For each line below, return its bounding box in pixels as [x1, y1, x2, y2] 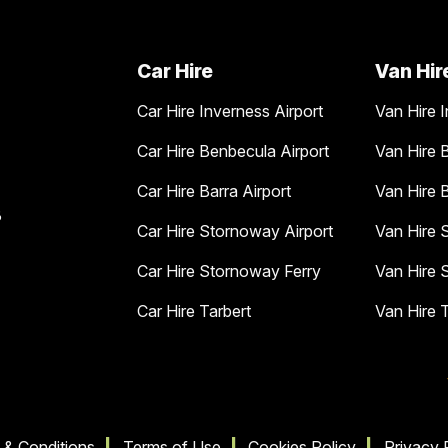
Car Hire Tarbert [137, 300, 251, 321]
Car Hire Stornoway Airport [137, 220, 333, 241]
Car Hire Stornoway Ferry [137, 260, 321, 281]
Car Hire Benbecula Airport [137, 140, 329, 161]
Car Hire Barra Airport [137, 180, 291, 201]
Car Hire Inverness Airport [137, 100, 323, 121]
